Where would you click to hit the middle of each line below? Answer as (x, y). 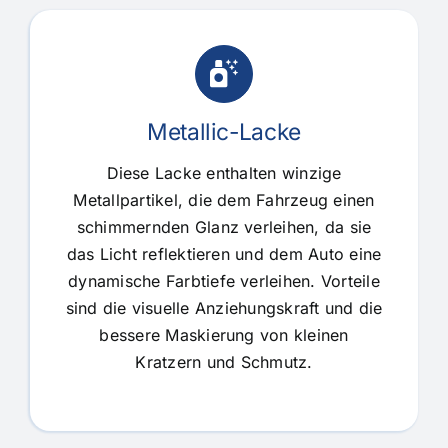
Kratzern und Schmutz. (224, 361)
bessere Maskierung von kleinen (224, 334)
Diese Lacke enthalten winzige (224, 172)
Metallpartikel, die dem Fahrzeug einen (224, 199)
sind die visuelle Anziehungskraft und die (224, 307)
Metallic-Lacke (224, 131)
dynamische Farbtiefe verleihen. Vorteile (224, 280)
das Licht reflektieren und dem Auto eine (224, 253)
